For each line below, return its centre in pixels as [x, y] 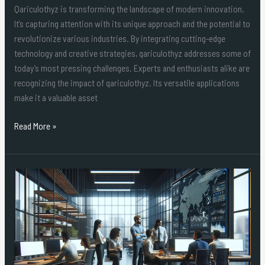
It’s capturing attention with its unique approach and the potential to [132, 23]
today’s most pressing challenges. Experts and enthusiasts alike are [132, 67]
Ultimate [28, 249]
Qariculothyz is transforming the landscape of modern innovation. [129, 8]
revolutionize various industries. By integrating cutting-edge [119, 38]
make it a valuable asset [56, 97]
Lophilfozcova [38, 219]
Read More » [35, 125]
